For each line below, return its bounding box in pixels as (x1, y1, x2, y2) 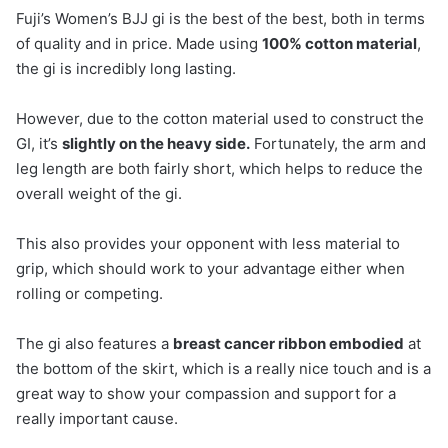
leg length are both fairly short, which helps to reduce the (16, 158, 423, 178)
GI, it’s (16, 133, 62, 153)
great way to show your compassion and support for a (16, 383, 396, 403)
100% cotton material (262, 33, 417, 53)
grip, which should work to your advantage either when (16, 258, 405, 278)
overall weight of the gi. (16, 183, 182, 203)
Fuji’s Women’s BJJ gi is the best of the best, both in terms (16, 8, 425, 28)
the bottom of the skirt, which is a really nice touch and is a (16, 358, 431, 378)
